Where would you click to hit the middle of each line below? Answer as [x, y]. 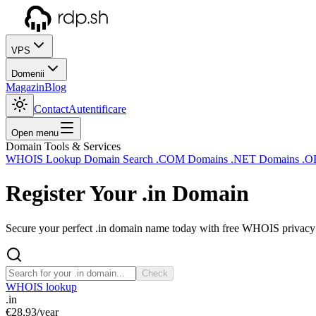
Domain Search [120, 159]
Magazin [25, 87]
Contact [51, 109]
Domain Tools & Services [63, 146]
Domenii [28, 74]
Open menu [35, 133]
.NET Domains [266, 159]
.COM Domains [193, 159]
